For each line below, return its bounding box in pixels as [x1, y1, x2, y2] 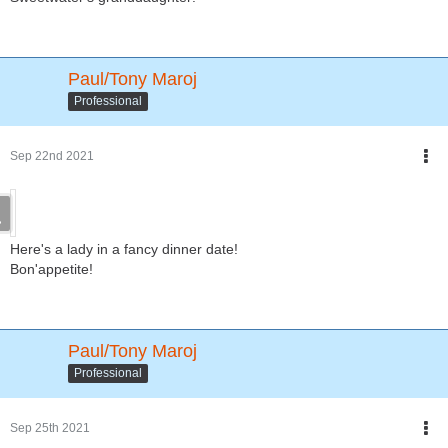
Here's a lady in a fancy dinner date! [10, 240, 238, 257]
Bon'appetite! [10, 260, 93, 277]
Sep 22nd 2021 [10, 148, 94, 163]
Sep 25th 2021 [10, 420, 90, 435]
